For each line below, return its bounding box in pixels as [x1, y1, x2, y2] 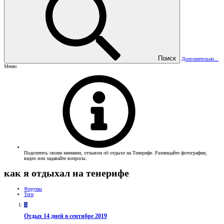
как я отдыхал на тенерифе [4, 167, 129, 179]
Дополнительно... [181, 55, 218, 61]
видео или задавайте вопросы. [24, 155, 87, 161]
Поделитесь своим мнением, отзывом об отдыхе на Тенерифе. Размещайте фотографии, [24, 149, 207, 155]
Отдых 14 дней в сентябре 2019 [24, 213, 107, 220]
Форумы [24, 185, 42, 191]
